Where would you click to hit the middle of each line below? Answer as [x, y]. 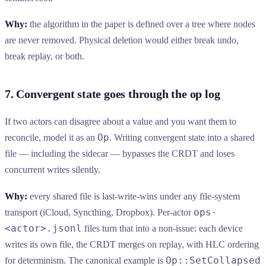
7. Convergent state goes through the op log [113, 94]
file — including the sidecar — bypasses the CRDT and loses [120, 154]
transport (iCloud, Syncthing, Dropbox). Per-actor [99, 212]
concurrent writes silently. [53, 170]
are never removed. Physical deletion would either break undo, [122, 40]
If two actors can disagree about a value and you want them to [121, 122]
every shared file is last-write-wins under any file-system [134, 196]
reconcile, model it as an [51, 138]
